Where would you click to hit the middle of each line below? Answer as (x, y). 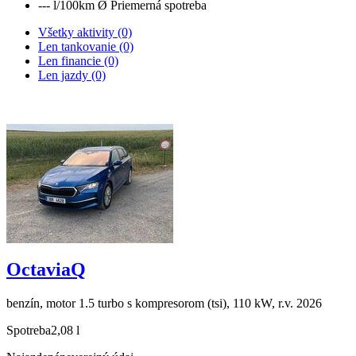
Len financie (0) (78, 60)
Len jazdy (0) (72, 75)
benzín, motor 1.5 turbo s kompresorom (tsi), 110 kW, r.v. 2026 (164, 303)
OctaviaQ (46, 269)
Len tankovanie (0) (86, 46)
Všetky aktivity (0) (85, 32)
